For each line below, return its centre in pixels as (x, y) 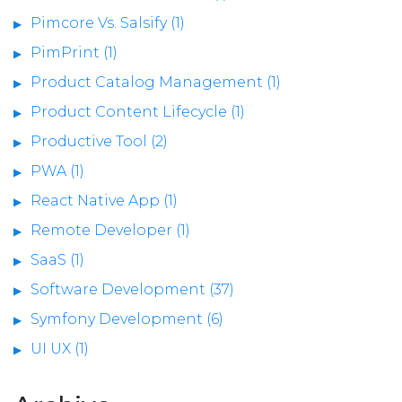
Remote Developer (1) (110, 230)
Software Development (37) (132, 289)
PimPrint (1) (74, 52)
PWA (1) (57, 170)
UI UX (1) (60, 348)
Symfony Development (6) (127, 319)
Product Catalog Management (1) (156, 82)
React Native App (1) (104, 200)
